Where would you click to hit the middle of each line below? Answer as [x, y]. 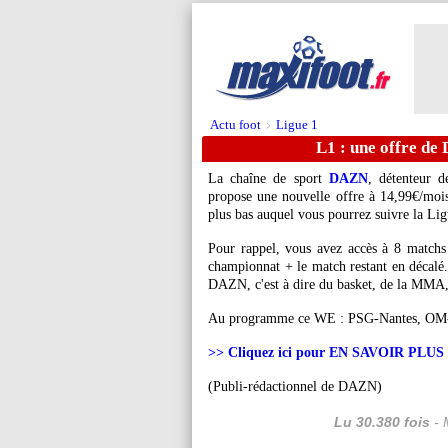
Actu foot [235, 124]
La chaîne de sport [268, 178]
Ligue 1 [297, 124]
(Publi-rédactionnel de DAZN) [295, 386]
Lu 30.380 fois [381, 422]
